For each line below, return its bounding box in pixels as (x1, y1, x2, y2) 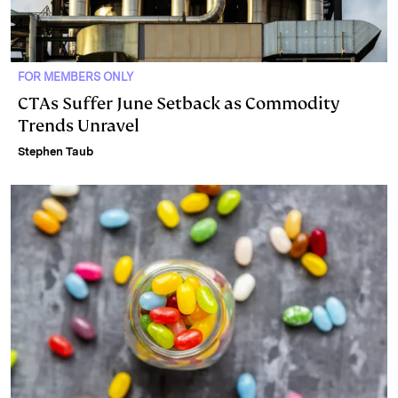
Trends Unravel (18, 114, 139, 137)
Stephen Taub (18, 144, 93, 158)
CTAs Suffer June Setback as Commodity (18, 92, 339, 115)
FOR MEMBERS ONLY (18, 69, 133, 84)
